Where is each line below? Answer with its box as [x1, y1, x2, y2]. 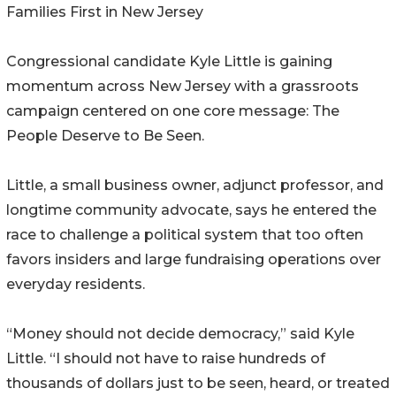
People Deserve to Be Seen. [6, 127, 204, 145]
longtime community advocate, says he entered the [6, 202, 377, 219]
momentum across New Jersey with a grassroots [6, 78, 359, 95]
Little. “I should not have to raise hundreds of [6, 350, 325, 368]
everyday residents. [6, 276, 145, 293]
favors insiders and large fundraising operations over [6, 251, 381, 269]
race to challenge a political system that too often [6, 226, 363, 244]
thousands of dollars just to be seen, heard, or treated [6, 375, 390, 392]
